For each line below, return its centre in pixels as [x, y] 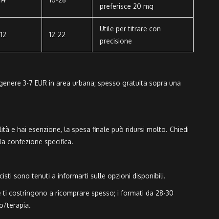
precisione [116, 41]
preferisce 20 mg [127, 6]
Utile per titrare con [130, 29]
